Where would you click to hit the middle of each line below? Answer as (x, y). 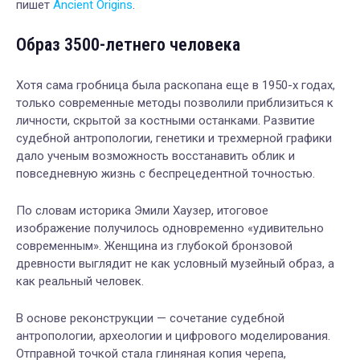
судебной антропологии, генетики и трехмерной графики (174, 138)
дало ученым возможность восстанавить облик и (155, 155)
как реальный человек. (80, 281)
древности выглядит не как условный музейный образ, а (175, 263)
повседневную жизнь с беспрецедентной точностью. (166, 173)
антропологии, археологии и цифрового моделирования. (173, 335)
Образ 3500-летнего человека (128, 44)
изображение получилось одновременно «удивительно (170, 228)
